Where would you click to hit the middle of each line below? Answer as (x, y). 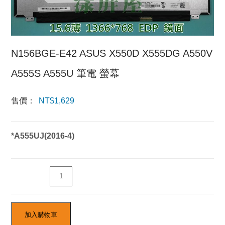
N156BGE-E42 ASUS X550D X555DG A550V (112, 53)
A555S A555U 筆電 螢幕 (66, 73)
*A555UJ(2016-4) (43, 136)
